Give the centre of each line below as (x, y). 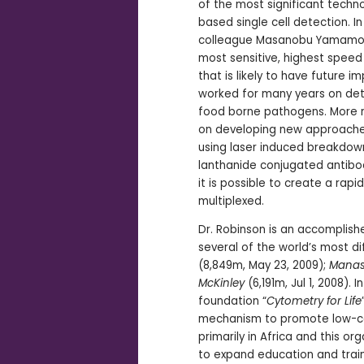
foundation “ (232, 301)
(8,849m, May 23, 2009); (263, 265)
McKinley (221, 283)
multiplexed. (231, 201)
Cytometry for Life (314, 301)
